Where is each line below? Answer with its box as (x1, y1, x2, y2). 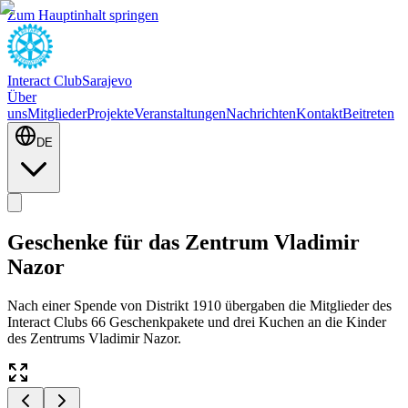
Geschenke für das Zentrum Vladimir (7, 229, 360, 254)
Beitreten (342, 106, 394, 121)
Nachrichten (226, 106, 296, 121)
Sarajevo (82, 73, 132, 88)
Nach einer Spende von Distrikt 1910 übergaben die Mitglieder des (7, 297, 392, 313)
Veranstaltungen (134, 106, 226, 121)
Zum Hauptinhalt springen (7, 7, 158, 23)
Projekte (87, 106, 134, 121)
